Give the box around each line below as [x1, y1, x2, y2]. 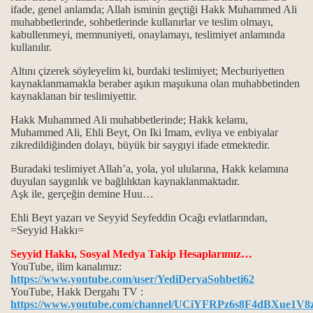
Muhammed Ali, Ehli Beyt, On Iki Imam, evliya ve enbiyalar [10, 126, 278, 138]
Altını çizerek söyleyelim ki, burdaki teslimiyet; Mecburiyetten [10, 65, 284, 77]
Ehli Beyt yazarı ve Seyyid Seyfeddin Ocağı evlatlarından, [10, 212, 268, 224]
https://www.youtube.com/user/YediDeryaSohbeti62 [10, 273, 254, 285]
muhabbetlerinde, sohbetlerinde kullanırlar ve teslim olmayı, [10, 16, 273, 28]
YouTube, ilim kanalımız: [10, 261, 122, 272]
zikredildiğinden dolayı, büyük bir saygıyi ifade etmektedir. [10, 139, 272, 151]
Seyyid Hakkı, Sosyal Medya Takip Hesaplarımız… [10, 248, 252, 260]
